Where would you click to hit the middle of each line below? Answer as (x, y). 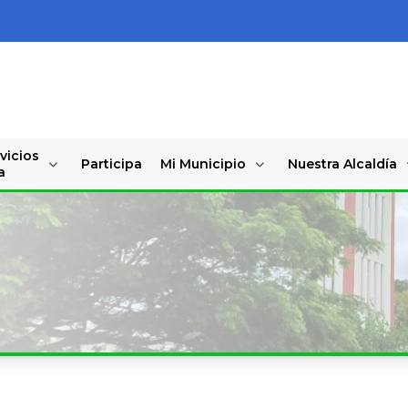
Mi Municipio (203, 163)
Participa (111, 163)
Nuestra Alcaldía (342, 163)
